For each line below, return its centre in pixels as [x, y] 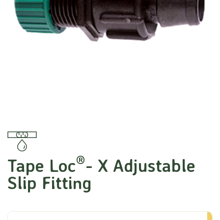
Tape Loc [42, 165]
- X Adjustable [140, 165]
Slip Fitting [50, 183]
